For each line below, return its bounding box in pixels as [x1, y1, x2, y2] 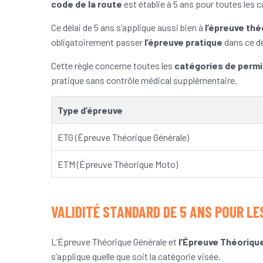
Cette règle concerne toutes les [51, 60, 174, 72]
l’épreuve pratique [144, 36, 222, 48]
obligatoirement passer [51, 36, 144, 48]
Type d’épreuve [58, 104, 123, 116]
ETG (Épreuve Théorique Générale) [58, 131, 189, 143]
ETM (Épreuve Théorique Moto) [58, 159, 178, 170]
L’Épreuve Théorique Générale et [51, 236, 178, 248]
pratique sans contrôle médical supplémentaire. [51, 75, 237, 86]
